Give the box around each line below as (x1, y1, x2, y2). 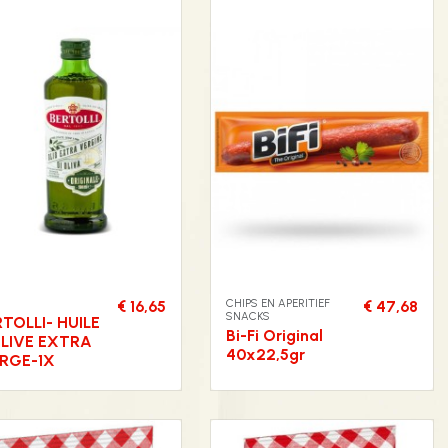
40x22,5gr (226, 344, 305, 364)
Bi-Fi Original (226, 325, 323, 345)
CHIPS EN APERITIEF (226, 295, 330, 310)
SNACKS (226, 308, 270, 323)
